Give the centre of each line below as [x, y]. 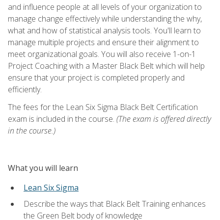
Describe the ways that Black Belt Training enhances [115, 204]
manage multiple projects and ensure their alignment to [103, 42]
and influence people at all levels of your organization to [105, 7]
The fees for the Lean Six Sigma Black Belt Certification [103, 107]
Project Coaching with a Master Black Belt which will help [106, 66]
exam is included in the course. [62, 119]
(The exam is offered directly [164, 119]
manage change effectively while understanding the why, [105, 18]
